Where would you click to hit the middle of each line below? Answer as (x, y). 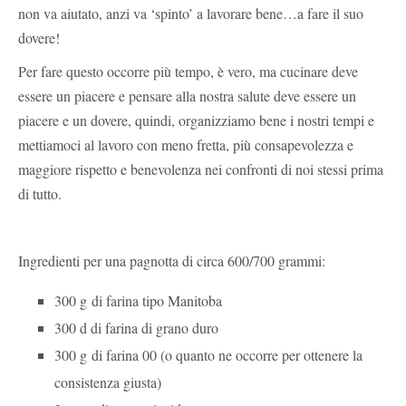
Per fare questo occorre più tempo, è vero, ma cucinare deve (188, 71)
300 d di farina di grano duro (136, 327)
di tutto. (40, 193)
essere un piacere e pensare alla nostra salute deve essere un (187, 95)
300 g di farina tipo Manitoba (138, 300)
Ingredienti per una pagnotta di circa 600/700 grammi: (172, 260)
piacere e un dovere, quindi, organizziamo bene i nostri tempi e (196, 120)
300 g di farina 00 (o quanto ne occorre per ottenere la (208, 354)
